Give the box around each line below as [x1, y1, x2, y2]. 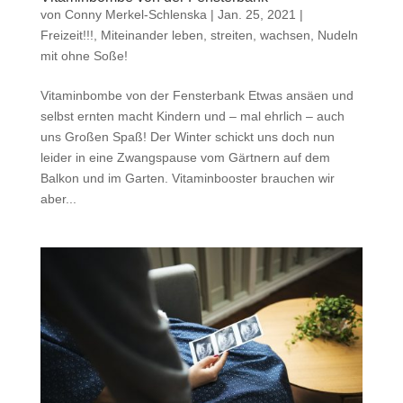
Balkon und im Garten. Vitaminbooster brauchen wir [40, 170, 335, 185]
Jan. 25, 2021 [217, 6, 296, 22]
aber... [40, 191, 76, 206]
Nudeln [317, 27, 358, 42]
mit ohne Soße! [40, 48, 128, 63]
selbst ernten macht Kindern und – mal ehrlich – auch [40, 108, 345, 123]
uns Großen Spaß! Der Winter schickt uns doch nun [40, 129, 335, 144]
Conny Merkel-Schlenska [64, 6, 207, 22]
